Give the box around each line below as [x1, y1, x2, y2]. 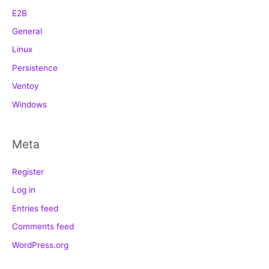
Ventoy [12, 81, 39, 91]
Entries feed [12, 203, 58, 213]
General [12, 26, 42, 36]
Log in [12, 185, 35, 195]
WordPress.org [12, 240, 68, 250]
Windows [12, 99, 47, 109]
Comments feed [12, 222, 74, 232]
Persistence [12, 62, 58, 73]
